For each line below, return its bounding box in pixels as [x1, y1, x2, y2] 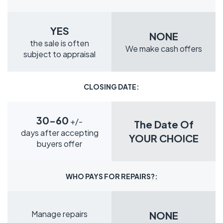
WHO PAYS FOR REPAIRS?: [65, 171, 158, 181]
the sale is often [30, 38, 89, 49]
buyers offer [37, 138, 82, 149]
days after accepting [20, 127, 99, 138]
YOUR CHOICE [128, 132, 199, 145]
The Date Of [133, 118, 194, 131]
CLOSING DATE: [84, 82, 139, 91]
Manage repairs [31, 209, 88, 220]
